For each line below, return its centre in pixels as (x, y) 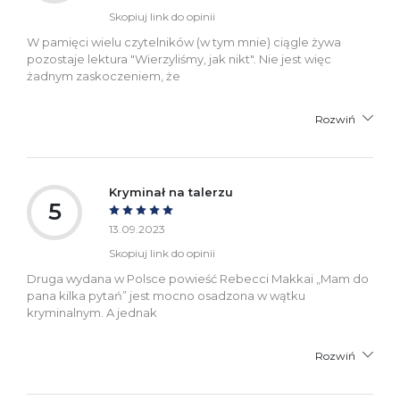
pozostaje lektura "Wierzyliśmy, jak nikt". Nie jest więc (179, 59)
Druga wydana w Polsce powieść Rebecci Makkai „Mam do (198, 279)
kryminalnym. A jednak (92, 313)
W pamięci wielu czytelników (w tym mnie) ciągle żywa (184, 42)
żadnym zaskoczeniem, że (104, 76)
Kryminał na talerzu (171, 192)
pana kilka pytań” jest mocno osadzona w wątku (166, 296)
